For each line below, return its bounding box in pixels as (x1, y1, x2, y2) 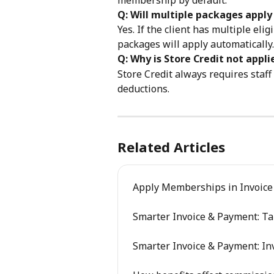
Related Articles (117, 137, 225, 156)
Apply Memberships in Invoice (133, 180, 273, 194)
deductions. (117, 81, 169, 95)
